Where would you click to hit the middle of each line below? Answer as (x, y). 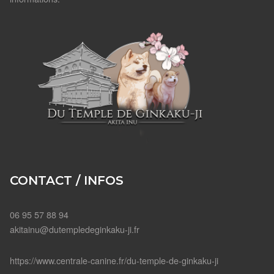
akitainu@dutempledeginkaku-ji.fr (75, 229)
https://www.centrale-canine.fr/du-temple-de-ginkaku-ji (114, 260)
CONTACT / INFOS (67, 181)
